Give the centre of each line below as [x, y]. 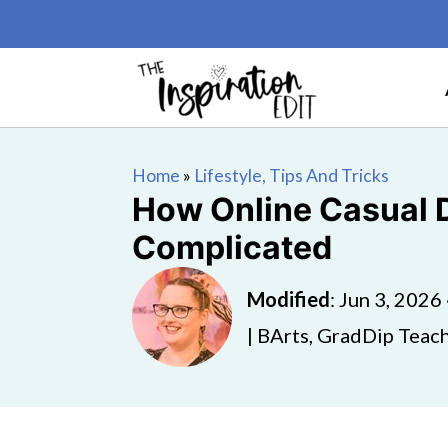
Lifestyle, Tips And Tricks [291, 175]
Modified [288, 299]
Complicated [232, 247]
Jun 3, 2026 [390, 299]
